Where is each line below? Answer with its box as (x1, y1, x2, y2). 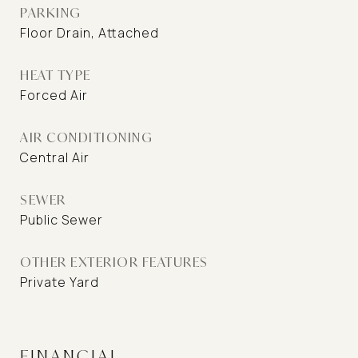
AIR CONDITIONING (20, 129, 153, 145)
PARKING (20, 4, 82, 21)
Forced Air (20, 86, 88, 104)
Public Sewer (20, 211, 103, 229)
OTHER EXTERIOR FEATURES (20, 253, 209, 270)
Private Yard (20, 273, 99, 291)
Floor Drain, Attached (20, 24, 159, 42)
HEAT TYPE (20, 66, 91, 83)
